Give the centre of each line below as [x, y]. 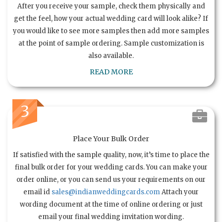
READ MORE [111, 72]
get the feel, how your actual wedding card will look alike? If [111, 19]
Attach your [180, 192]
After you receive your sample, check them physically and [111, 6]
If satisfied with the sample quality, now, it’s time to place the [111, 155]
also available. [111, 56]
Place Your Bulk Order [111, 139]
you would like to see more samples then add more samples [111, 31]
